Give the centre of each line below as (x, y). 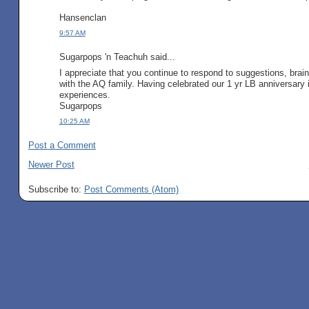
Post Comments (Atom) (131, 189)
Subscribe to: (56, 189)
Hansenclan (82, 18)
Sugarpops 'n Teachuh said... (117, 57)
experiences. (84, 94)
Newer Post (51, 164)
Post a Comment (62, 145)
